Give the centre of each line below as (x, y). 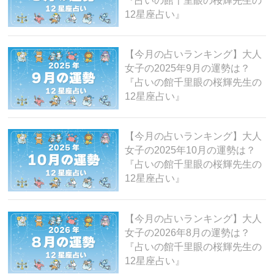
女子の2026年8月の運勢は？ (187, 232)
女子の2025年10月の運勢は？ (190, 150)
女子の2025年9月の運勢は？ (187, 68)
